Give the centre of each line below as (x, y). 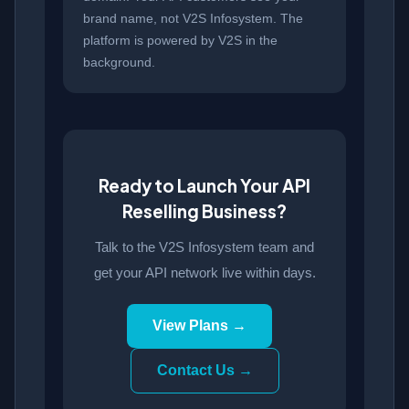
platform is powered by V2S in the (180, 41)
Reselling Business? (204, 211)
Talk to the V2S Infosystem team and (204, 247)
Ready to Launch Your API (204, 186)
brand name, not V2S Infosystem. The (193, 19)
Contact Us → (204, 371)
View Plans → (199, 326)
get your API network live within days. (204, 273)
